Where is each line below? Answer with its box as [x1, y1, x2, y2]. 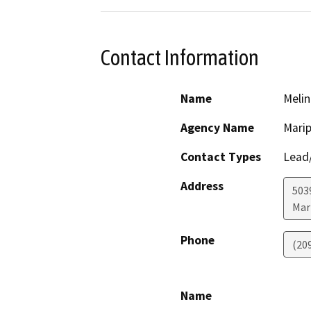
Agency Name [180, 119, 254, 135]
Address [180, 178, 224, 194]
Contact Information [101, 45, 259, 71]
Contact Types [180, 149, 261, 165]
